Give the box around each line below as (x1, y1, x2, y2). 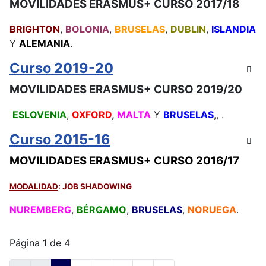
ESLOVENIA (12, 108, 66, 121)
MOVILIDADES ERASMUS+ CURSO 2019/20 (9, 82, 242, 96)
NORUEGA (188, 203, 236, 216)
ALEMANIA (19, 37, 70, 49)
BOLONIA (65, 23, 109, 35)
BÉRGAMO (77, 203, 126, 216)
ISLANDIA (211, 23, 256, 35)
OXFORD (72, 108, 112, 121)
